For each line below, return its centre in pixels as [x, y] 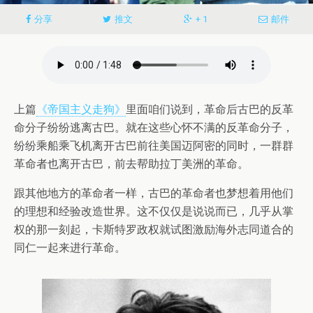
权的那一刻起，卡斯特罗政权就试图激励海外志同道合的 [154, 229]
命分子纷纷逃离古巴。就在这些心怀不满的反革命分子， [154, 127]
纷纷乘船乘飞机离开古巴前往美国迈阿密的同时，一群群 [154, 145]
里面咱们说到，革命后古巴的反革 [210, 109]
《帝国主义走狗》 [81, 109]
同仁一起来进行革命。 [70, 247]
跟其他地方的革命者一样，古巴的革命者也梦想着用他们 [154, 193]
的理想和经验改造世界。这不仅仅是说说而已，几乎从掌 [154, 211]
